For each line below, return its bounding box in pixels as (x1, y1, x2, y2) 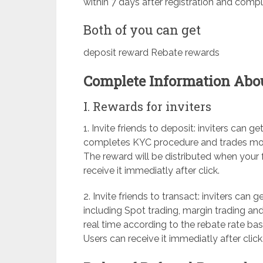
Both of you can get (83, 21, 201, 38)
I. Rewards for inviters (83, 98, 211, 114)
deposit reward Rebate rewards (83, 46, 220, 58)
